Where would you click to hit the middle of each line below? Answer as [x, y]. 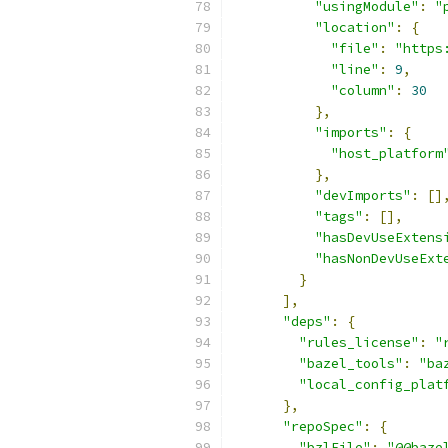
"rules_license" [359, 342]
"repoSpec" [323, 426]
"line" [355, 69]
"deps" [307, 321]
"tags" [339, 216]
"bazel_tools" [351, 363]
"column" [363, 90]
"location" [355, 27]
